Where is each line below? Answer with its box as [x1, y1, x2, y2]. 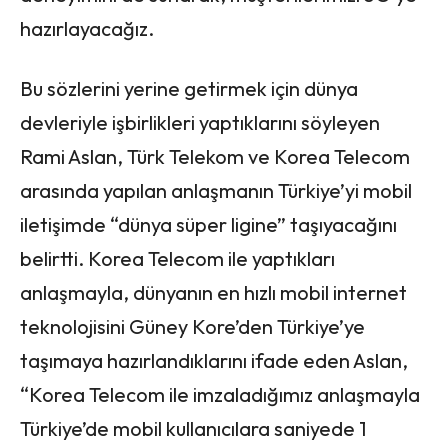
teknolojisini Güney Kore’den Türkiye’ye [20, 313, 365, 339]
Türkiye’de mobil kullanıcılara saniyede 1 [20, 415, 366, 441]
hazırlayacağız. [20, 15, 154, 41]
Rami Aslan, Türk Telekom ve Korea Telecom [20, 143, 410, 169]
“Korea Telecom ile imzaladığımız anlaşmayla [20, 381, 420, 407]
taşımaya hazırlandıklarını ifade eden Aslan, [20, 347, 408, 373]
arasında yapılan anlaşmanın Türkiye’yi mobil [20, 177, 412, 203]
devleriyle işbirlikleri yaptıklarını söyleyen [20, 109, 380, 135]
